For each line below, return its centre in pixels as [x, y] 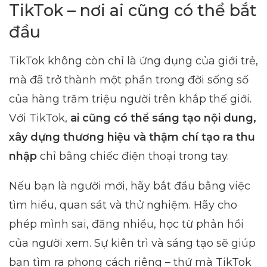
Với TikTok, [40, 118]
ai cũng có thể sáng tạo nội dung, [163, 118]
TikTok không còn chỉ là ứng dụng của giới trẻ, [133, 60]
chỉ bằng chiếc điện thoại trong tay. [133, 156]
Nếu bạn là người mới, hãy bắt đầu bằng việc [130, 186]
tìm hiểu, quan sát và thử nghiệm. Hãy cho [123, 205]
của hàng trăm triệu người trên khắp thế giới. [130, 99]
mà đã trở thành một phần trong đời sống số [129, 80]
